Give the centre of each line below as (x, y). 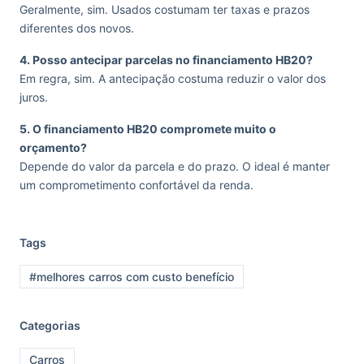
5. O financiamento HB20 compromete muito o (148, 128)
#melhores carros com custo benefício (131, 277)
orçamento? (53, 147)
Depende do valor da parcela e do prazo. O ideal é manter (175, 166)
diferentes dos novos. (77, 28)
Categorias (50, 326)
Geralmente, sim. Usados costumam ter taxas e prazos (165, 9)
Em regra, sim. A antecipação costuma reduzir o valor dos (173, 78)
